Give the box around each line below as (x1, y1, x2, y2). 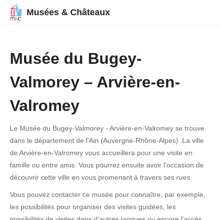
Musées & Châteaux (27, 7, 110, 17)
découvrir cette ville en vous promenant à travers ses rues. (10, 173, 192, 181)
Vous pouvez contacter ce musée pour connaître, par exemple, (10, 191, 205, 198)
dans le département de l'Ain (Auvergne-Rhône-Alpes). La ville (10, 137, 204, 144)
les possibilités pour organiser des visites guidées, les (10, 203, 176, 211)
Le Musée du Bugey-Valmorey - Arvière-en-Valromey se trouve (10, 124, 204, 132)
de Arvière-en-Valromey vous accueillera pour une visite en (10, 149, 192, 157)
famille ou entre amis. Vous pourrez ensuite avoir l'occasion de (10, 161, 204, 169)
